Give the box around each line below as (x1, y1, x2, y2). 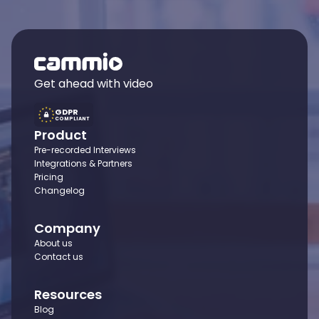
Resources (34, 286, 102, 303)
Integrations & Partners (34, 157, 132, 169)
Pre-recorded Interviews (34, 144, 136, 156)
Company (34, 219, 100, 237)
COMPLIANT (55, 115, 89, 122)
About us (34, 237, 73, 249)
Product (34, 126, 87, 144)
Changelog (34, 184, 85, 197)
